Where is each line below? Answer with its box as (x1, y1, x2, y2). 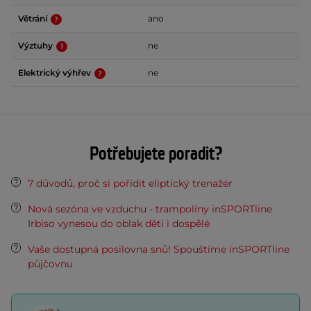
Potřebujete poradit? (89, 142, 222, 167)
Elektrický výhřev (18, 67, 93, 78)
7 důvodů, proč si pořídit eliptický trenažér (28, 177, 233, 190)
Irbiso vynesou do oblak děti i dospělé (28, 217, 210, 230)
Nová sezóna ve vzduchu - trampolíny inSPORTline (28, 203, 272, 216)
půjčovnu (28, 258, 73, 271)
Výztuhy (18, 40, 55, 51)
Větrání (18, 13, 49, 24)
